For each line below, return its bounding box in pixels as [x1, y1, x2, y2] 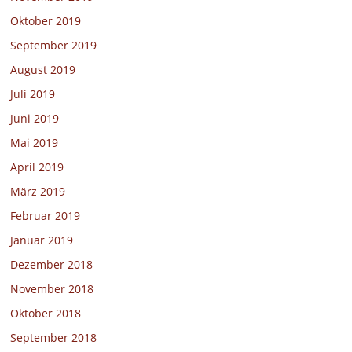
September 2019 [10, 38, 97, 53]
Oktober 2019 [10, 13, 82, 29]
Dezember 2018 [10, 257, 93, 273]
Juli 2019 [10, 86, 56, 102]
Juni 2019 [10, 111, 60, 126]
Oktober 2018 [10, 306, 82, 321]
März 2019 [10, 184, 66, 200]
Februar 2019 [10, 208, 81, 224]
